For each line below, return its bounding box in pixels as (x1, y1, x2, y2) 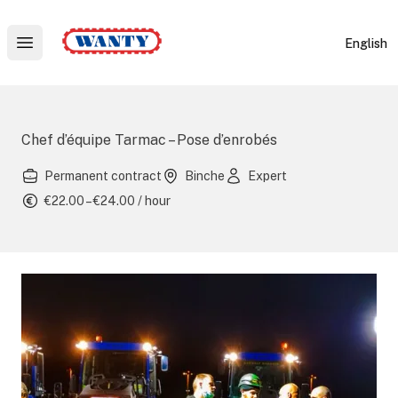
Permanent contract (44, 169, 162, 183)
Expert (248, 169, 287, 183)
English (345, 36, 387, 51)
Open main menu (23, 42, 141, 62)
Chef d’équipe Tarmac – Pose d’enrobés (21, 131, 277, 148)
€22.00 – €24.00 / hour (44, 194, 171, 208)
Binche (185, 169, 225, 183)
